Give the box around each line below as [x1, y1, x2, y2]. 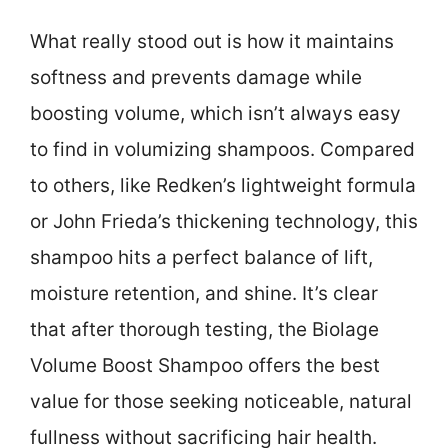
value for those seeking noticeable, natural [30, 389, 412, 413]
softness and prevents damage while [30, 65, 362, 89]
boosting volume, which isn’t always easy [30, 101, 401, 125]
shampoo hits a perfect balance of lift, [30, 245, 373, 269]
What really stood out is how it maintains [30, 29, 394, 53]
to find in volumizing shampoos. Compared [30, 137, 415, 161]
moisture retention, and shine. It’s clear [30, 281, 378, 305]
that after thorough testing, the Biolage [30, 317, 379, 341]
